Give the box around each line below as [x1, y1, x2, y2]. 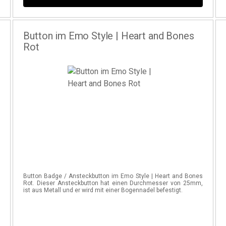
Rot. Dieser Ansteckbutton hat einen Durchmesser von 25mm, [23, 180, 203, 187]
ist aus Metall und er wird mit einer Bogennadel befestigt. [23, 187, 183, 194]
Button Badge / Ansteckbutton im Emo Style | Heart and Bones [23, 173, 203, 180]
